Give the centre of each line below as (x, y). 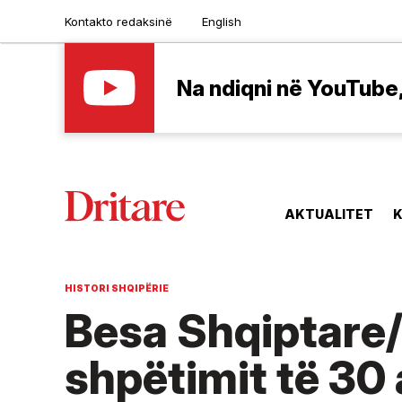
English (222, 21)
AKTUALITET (329, 214)
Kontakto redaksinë (118, 21)
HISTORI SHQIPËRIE (117, 288)
